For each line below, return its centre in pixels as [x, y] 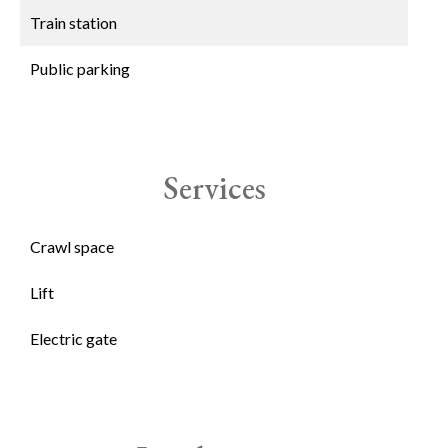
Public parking [80, 68]
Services [214, 188]
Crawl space [72, 246]
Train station [73, 22]
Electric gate [73, 338]
